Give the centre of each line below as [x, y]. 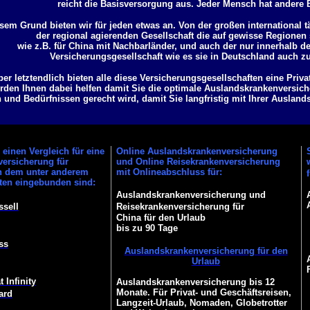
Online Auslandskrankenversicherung [197, 151]
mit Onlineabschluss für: [169, 172]
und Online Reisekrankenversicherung [198, 162]
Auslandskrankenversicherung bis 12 [195, 282]
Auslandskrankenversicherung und [191, 195]
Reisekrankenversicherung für [180, 207]
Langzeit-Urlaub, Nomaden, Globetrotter [201, 303]
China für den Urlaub [161, 218]
